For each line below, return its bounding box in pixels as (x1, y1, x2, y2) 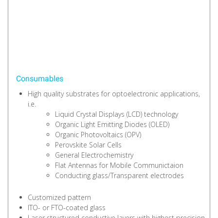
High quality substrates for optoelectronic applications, (28, 89, 200, 98)
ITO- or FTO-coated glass (28, 202, 106, 212)
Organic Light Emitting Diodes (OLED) (55, 119, 169, 129)
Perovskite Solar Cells (55, 140, 122, 149)
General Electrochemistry (55, 150, 133, 160)
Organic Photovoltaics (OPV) (55, 129, 141, 139)
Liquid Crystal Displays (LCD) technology (55, 109, 178, 119)
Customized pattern (28, 192, 91, 202)
